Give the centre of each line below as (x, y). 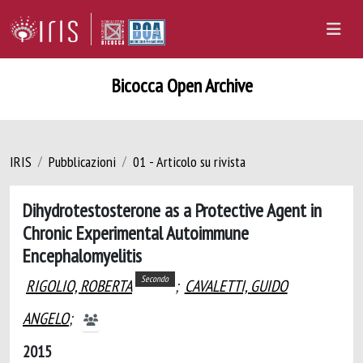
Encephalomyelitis (82, 255)
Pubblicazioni (82, 162)
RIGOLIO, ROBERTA (79, 286)
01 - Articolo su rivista (189, 162)
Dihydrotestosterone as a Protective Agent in (172, 210)
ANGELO (46, 318)
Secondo (155, 279)
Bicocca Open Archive (181, 85)
